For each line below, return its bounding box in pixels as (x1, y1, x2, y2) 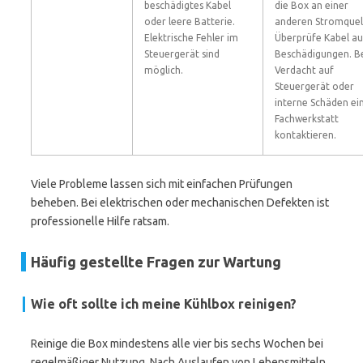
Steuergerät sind (144, 49, 220, 59)
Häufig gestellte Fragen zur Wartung (31, 254, 281, 270)
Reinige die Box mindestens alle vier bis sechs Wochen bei (31, 337, 323, 350)
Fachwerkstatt (275, 113, 339, 124)
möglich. (144, 65, 183, 75)
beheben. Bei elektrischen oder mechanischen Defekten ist (31, 196, 329, 209)
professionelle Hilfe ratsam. (31, 215, 169, 228)
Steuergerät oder (275, 81, 354, 92)
